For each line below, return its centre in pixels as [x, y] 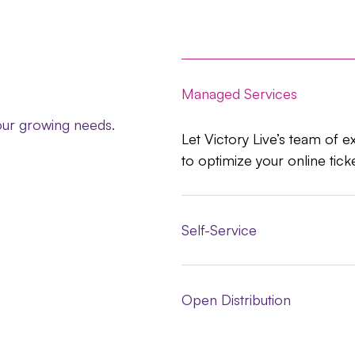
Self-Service [219, 230]
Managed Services [240, 94]
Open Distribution [237, 300]
